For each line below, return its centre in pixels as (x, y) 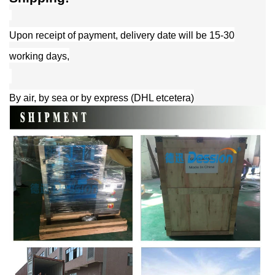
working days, (39, 56)
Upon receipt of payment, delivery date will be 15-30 (122, 36)
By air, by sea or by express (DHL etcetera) (102, 98)
